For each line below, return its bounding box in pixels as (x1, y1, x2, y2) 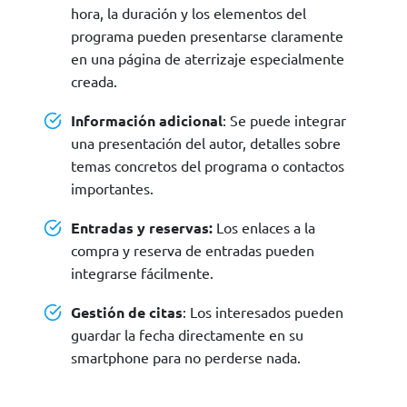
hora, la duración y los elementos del (71, 4, 306, 23)
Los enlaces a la (216, 218, 315, 237)
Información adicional (71, 111, 223, 131)
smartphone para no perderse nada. (71, 348, 301, 367)
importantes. (71, 179, 154, 198)
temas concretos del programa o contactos (71, 156, 344, 175)
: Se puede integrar (223, 111, 346, 130)
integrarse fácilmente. (71, 263, 213, 283)
